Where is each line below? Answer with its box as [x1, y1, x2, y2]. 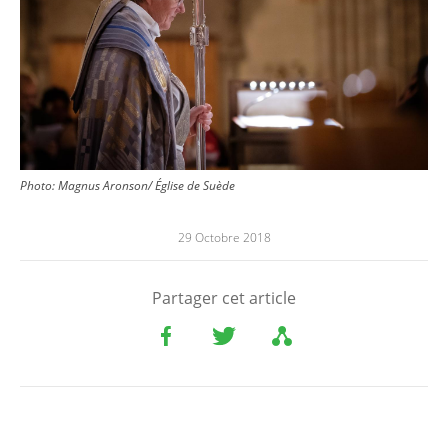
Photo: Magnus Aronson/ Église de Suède [20, 177, 235, 195]
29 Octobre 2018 [177, 229, 271, 247]
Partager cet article [152, 287, 296, 310]
